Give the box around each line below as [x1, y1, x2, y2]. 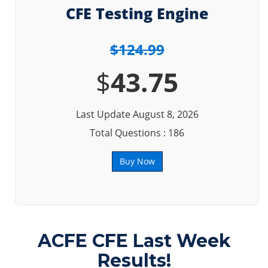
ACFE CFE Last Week [37, 230, 231, 252]
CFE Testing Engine [66, 3, 208, 23]
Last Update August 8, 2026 [75, 108, 199, 121]
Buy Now [119, 156, 155, 167]
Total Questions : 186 [90, 126, 184, 139]
